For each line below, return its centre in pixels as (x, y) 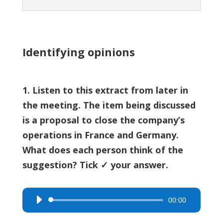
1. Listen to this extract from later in (105, 90)
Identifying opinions (78, 52)
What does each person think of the (103, 150)
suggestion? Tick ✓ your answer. (95, 165)
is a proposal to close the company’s (103, 120)
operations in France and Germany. (100, 135)
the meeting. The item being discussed (109, 105)
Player (40, 215)
